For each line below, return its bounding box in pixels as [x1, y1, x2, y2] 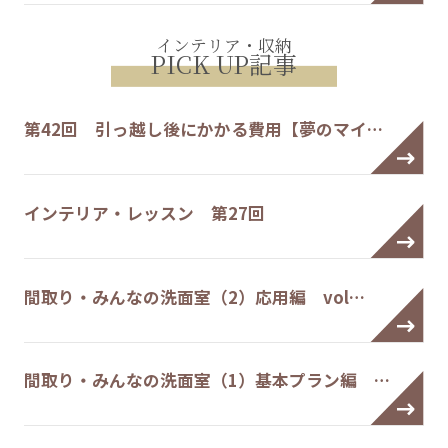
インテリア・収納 [155, 33, 292, 58]
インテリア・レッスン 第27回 [23, 201, 265, 226]
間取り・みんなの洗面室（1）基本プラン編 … [23, 368, 390, 393]
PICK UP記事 [150, 47, 298, 82]
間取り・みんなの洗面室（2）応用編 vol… [23, 284, 365, 309]
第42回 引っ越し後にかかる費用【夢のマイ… [23, 117, 383, 142]
